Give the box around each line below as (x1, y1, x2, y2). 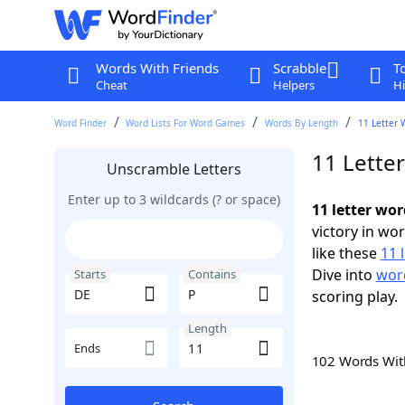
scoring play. (311, 287, 398, 306)
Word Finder (53, 117, 107, 129)
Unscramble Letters (106, 159, 241, 179)
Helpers (272, 77, 315, 93)
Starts (73, 266, 106, 282)
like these (311, 243, 381, 263)
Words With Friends (95, 59, 219, 77)
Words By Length (265, 117, 339, 129)
